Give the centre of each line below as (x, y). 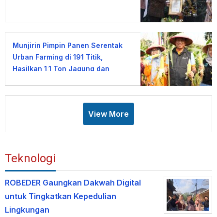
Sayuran (27, 80)
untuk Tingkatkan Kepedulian (61, 196)
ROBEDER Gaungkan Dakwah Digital (73, 183)
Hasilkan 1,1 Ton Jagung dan (61, 69)
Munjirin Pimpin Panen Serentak (68, 46)
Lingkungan (27, 210)
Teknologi (30, 159)
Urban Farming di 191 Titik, (58, 57)
